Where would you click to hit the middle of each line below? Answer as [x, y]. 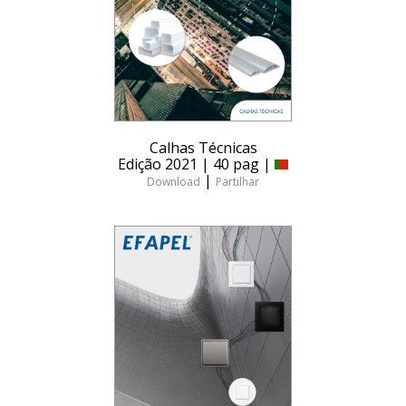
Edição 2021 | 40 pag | [196, 164]
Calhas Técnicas [203, 148]
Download [174, 182]
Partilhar [237, 182]
